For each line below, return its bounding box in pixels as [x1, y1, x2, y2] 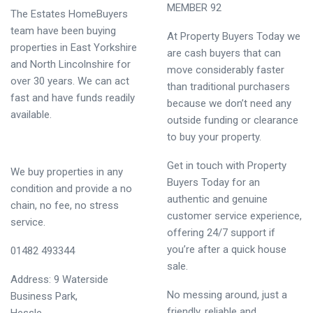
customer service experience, [167, 210, 302, 222]
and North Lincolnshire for [10, 58, 131, 71]
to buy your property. [167, 131, 261, 143]
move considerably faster [167, 64, 284, 76]
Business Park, [10, 290, 78, 303]
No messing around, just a [167, 289, 287, 301]
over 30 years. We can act [10, 75, 129, 87]
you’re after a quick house [167, 243, 286, 256]
